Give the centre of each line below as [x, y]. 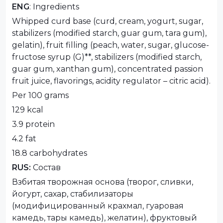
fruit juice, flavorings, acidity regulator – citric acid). [111, 81]
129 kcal [28, 110]
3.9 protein [33, 124]
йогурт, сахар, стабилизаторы [73, 194]
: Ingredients [54, 6]
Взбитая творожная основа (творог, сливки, [103, 182]
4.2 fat [24, 138]
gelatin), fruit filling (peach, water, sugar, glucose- [111, 45]
